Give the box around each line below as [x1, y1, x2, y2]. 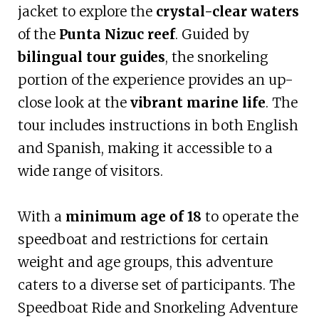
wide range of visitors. [17, 162, 163, 180]
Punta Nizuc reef [58, 26, 175, 43]
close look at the [17, 94, 130, 112]
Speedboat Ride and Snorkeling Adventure [17, 299, 298, 317]
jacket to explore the [17, 3, 156, 21]
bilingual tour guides [17, 48, 165, 66]
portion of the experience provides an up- [17, 71, 293, 89]
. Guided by [174, 26, 249, 43]
